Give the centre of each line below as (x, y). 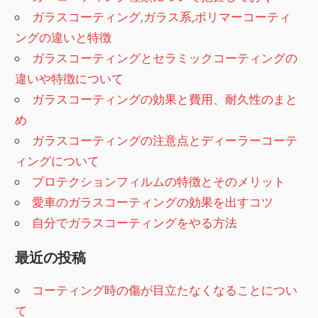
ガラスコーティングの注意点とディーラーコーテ (165, 140)
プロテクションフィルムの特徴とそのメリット (159, 181)
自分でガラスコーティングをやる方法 (135, 222)
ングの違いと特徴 (64, 37)
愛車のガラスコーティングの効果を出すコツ (153, 202)
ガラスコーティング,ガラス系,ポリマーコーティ (162, 16)
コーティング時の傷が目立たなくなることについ (165, 290)
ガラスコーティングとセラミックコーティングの (165, 57)
